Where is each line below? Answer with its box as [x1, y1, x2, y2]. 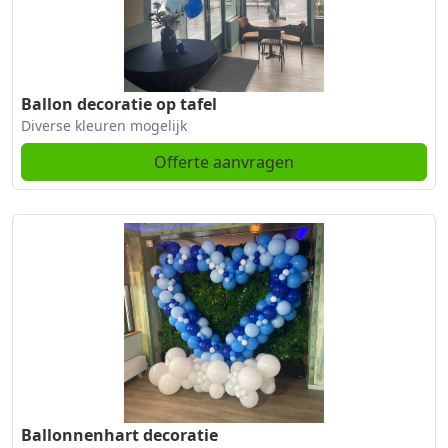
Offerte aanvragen [154, 151, 294, 174]
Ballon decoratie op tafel [21, 93, 217, 116]
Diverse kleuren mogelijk [21, 116, 187, 136]
